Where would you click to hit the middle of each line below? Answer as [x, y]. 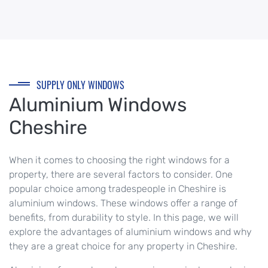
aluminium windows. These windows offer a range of [123, 203]
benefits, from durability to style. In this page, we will [124, 218]
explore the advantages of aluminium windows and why [130, 232]
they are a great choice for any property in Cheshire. [123, 246]
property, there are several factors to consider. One [121, 175]
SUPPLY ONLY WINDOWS [80, 85]
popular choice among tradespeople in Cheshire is [118, 189]
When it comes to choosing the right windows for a [119, 160]
